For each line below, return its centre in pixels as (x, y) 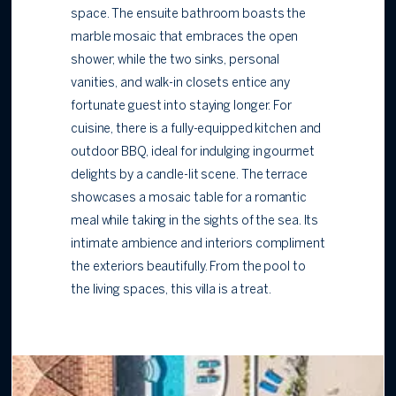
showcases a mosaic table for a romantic (189, 199)
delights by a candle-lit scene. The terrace (189, 176)
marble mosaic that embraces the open (185, 38)
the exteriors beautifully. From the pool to (188, 268)
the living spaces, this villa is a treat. (171, 291)
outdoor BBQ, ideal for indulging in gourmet (193, 153)
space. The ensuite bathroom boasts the (189, 15)
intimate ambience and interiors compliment (198, 245)
